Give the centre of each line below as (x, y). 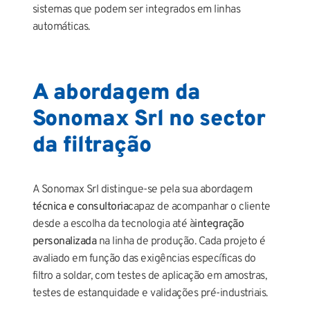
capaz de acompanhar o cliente (199, 207)
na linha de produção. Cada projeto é (181, 241)
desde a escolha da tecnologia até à (113, 224)
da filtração (92, 146)
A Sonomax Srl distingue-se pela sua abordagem (142, 189)
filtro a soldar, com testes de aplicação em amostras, (149, 276)
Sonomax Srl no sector (149, 119)
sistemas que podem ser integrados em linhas (136, 9)
